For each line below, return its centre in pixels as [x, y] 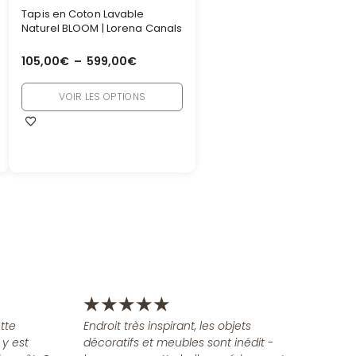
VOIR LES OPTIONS [103, 96]
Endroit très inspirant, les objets [167, 326]
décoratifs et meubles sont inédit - [178, 343]
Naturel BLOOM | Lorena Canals [102, 29]
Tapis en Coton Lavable [83, 14]
